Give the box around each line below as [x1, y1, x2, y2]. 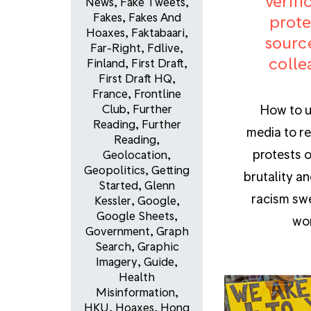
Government [85, 224, 150, 238]
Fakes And [128, 10, 181, 24]
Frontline [134, 87, 181, 101]
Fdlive [147, 41, 180, 55]
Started [99, 178, 138, 192]
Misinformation [95, 285, 175, 299]
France [92, 87, 128, 101]
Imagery [96, 255, 137, 269]
